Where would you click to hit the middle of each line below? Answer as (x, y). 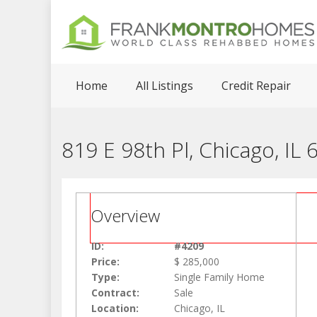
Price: (105, 261)
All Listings (165, 86)
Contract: (115, 293)
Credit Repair (256, 86)
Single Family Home (219, 277)
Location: (115, 308)
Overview (125, 215)
